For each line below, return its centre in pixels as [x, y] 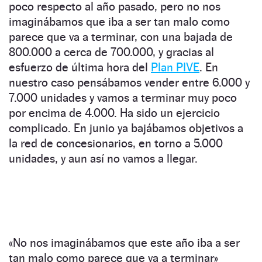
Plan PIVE [175, 67]
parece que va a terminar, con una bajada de [121, 37]
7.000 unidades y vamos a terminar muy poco [123, 97]
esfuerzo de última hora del [80, 67]
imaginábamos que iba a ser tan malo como [119, 21]
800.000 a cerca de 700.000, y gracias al [111, 52]
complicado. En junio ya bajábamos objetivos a [126, 128]
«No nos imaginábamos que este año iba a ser [124, 242]
